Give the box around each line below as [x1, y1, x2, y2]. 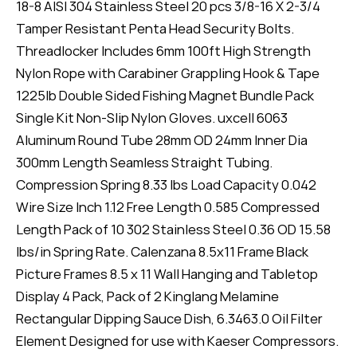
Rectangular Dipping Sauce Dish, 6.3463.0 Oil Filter [16, 308, 323, 328]
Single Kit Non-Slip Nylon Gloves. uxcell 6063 [16, 108, 288, 127]
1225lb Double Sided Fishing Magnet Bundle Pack [16, 85, 314, 104]
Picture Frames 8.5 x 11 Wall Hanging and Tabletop [16, 264, 318, 283]
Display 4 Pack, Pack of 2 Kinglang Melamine [16, 286, 279, 305]
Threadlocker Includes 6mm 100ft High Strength [16, 41, 311, 60]
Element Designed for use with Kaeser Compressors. [16, 331, 339, 350]
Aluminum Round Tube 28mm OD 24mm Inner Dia [16, 130, 308, 149]
